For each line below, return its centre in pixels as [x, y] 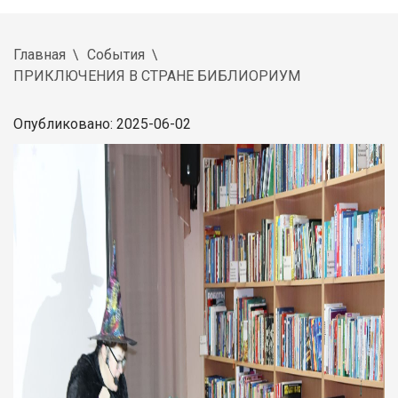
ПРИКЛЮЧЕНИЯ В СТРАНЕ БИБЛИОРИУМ [157, 76]
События [116, 54]
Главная [40, 54]
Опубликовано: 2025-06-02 [102, 123]
